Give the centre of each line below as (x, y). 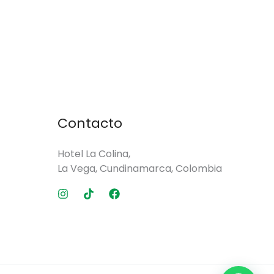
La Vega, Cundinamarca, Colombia (140, 168)
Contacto (90, 123)
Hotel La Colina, (94, 154)
